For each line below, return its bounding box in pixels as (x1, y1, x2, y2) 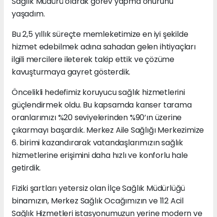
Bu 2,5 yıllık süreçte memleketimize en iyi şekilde (12, 29, 188, 40)
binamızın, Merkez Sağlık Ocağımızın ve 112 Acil (12, 195, 184, 207)
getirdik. (12, 162, 41, 174)
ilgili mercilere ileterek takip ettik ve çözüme (12, 54, 174, 65)
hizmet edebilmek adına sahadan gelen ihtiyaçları (12, 41, 196, 53)
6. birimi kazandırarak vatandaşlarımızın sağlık (12, 137, 183, 149)
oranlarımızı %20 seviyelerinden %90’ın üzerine (12, 112, 182, 124)
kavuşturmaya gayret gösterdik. (12, 66, 131, 78)
